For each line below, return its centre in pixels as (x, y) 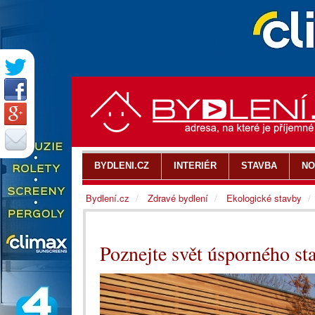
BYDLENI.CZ (122, 166)
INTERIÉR (195, 166)
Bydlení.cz (108, 198)
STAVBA (259, 166)
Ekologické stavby (264, 198)
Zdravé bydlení (178, 198)
